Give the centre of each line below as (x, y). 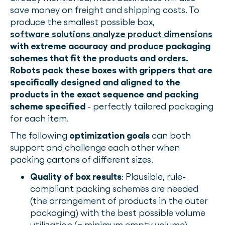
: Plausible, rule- (154, 177)
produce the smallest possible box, (82, 22)
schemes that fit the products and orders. (99, 58)
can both (170, 135)
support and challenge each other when (95, 147)
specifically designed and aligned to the (95, 82)
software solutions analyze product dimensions (111, 34)
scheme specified (49, 106)
